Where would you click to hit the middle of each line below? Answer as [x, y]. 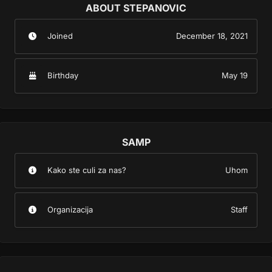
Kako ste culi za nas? [87, 170]
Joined [60, 36]
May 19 [235, 76]
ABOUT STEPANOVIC [136, 8]
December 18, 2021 [212, 36]
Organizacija [70, 210]
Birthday [63, 76]
